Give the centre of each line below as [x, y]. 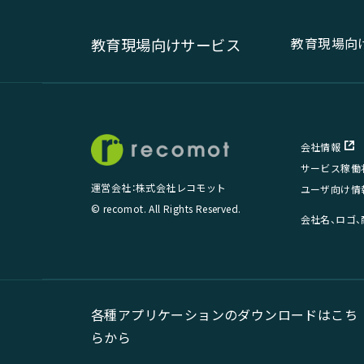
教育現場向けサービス [166, 44]
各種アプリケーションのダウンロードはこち [224, 315]
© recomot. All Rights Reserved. [166, 209]
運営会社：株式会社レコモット [159, 188]
